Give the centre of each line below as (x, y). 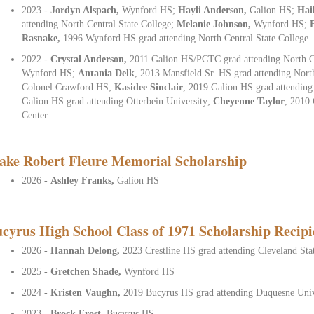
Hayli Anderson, (214, 10)
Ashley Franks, (84, 180)
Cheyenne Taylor (249, 101)
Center (35, 115)
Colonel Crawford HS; (68, 87)
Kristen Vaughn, (87, 292)
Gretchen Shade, (88, 271)
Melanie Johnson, (216, 24)
